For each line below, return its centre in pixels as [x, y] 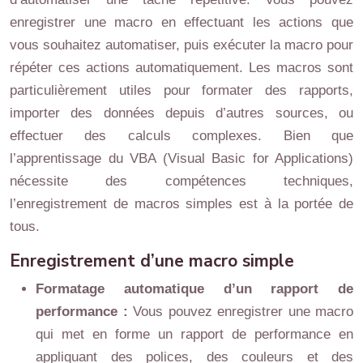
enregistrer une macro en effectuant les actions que [181, 22]
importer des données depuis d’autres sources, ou [181, 113]
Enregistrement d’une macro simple [152, 261]
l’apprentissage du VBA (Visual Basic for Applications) [181, 158]
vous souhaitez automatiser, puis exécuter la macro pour [181, 45]
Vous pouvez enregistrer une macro [243, 312]
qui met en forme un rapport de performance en [194, 334]
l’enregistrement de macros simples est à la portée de [181, 204]
